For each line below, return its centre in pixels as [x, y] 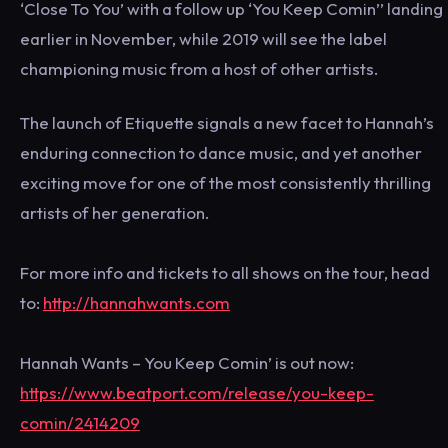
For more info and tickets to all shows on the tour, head [225, 272]
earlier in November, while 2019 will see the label [203, 38]
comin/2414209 [80, 422]
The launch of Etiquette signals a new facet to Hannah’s [227, 122]
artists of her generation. [114, 212]
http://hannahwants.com [136, 302]
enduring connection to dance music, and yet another [221, 152]
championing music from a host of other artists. [199, 68]
